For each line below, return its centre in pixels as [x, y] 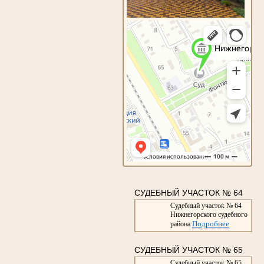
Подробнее [210, 223]
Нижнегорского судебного [209, 214]
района [181, 224]
